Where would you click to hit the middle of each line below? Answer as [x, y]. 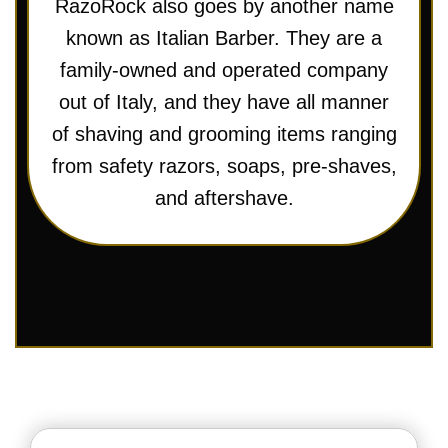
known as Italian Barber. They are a [224, 37]
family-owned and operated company [224, 69]
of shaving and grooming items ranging [224, 133]
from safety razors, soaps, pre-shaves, [224, 165]
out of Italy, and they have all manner [224, 101]
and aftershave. [224, 197]
